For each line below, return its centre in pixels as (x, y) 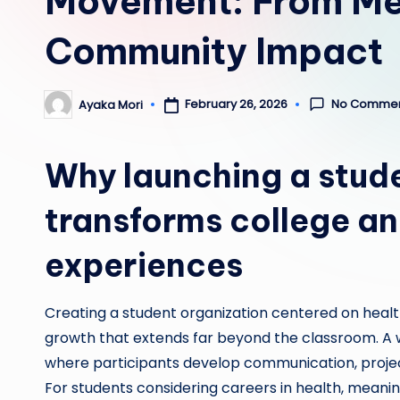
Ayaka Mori (111, 104)
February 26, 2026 (236, 104)
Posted (64, 110)
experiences (144, 265)
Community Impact (214, 51)
